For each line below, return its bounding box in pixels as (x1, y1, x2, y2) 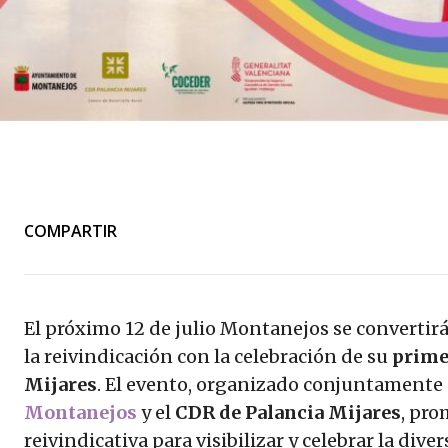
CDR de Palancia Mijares (171, 401, 401, 425)
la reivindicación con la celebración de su (24, 345, 392, 369)
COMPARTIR (24, 219, 117, 242)
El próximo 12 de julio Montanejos (24, 317, 329, 341)
